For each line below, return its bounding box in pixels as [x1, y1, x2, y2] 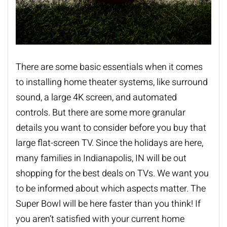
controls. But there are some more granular [16, 106, 185, 120]
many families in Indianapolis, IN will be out [16, 152, 186, 166]
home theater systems [64, 75, 153, 90]
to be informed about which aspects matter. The [16, 182, 206, 196]
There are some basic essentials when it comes [16, 60, 203, 74]
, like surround [153, 75, 208, 90]
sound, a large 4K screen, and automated [16, 91, 177, 105]
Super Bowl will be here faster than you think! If [16, 197, 201, 211]
